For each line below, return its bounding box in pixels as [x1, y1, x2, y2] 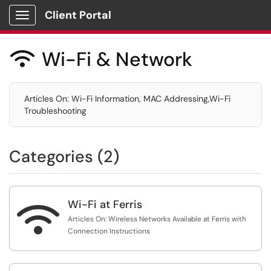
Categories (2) [9, 146, 119, 167]
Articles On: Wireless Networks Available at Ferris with [68, 214, 246, 224]
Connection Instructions [68, 226, 150, 236]
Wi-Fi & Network [42, 47, 192, 72]
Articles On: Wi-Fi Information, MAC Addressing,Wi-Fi [24, 93, 230, 104]
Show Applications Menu [22, 19, 118, 30]
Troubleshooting [24, 105, 87, 116]
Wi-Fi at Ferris [68, 197, 142, 212]
